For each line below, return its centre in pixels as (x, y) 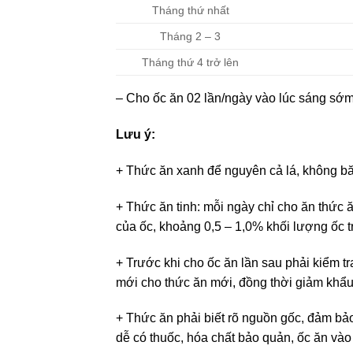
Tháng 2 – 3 (191, 37)
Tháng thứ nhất (190, 11)
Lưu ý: (137, 135)
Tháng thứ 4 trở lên (191, 63)
